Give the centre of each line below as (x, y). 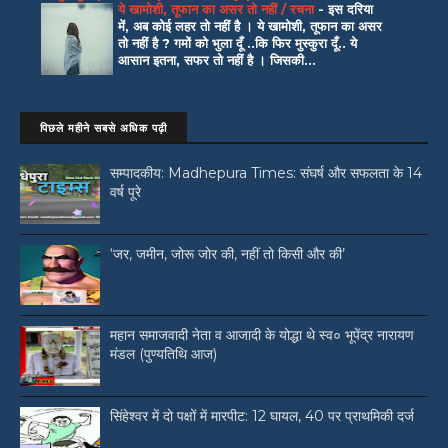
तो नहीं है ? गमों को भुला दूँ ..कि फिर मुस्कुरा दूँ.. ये (237, 42)
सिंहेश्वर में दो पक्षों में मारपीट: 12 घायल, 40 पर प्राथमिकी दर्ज (262, 416)
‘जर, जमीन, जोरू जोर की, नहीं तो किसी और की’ (227, 254)
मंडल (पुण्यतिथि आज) (163, 354)
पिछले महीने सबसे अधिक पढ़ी (103, 128)
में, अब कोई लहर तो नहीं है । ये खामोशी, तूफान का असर (250, 25)
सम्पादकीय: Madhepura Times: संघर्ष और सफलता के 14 (266, 173)
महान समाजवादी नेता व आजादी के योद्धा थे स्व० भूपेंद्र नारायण (262, 335)
